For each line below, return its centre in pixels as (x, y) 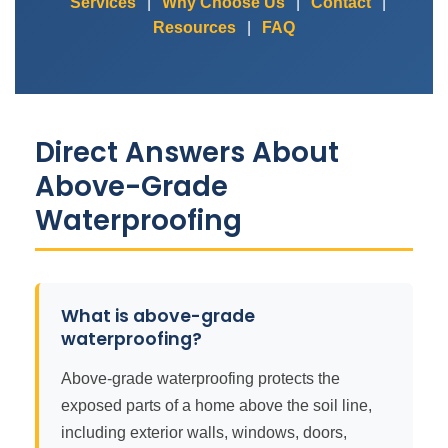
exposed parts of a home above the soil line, (216, 405)
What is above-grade (158, 316)
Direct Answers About (187, 152)
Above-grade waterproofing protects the (200, 378)
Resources (194, 27)
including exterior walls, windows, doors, (204, 432)
